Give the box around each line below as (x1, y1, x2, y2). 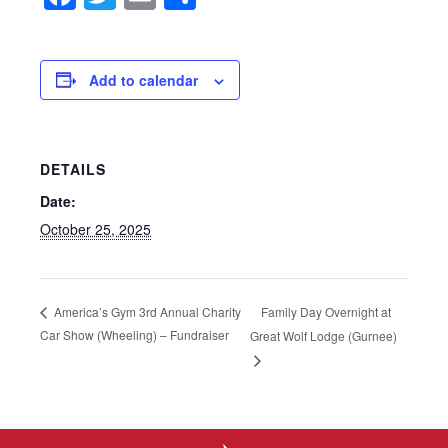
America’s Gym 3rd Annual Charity (51, 302, 241, 320)
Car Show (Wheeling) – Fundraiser (40, 326, 229, 344)
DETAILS (40, 158, 106, 179)
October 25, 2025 (40, 218, 151, 239)
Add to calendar (89, 69, 198, 90)
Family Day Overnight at (260, 302, 391, 320)
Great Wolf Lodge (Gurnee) (249, 327, 397, 345)
